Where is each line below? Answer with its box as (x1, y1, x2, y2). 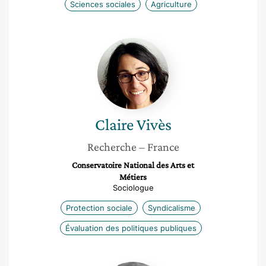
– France (138, 140, 179, 153)
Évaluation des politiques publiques (65, 223, 197, 233)
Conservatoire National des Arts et (72, 160, 194, 170)
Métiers (119, 172, 147, 182)
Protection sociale (66, 203, 132, 213)
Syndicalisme (148, 203, 195, 213)
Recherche (87, 140, 137, 153)
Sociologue (112, 183, 154, 192)
